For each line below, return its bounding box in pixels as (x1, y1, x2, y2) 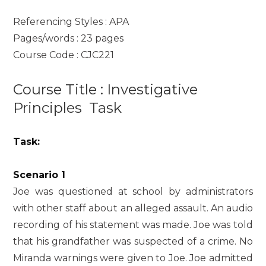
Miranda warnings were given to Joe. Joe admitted (13, 252, 253, 264)
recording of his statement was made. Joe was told (13, 218, 253, 230)
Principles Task (13, 99, 122, 116)
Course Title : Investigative (13, 80, 198, 98)
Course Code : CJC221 (13, 49, 115, 61)
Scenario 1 (13, 169, 66, 180)
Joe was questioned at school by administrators (13, 185, 253, 197)
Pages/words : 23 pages (13, 32, 124, 44)
